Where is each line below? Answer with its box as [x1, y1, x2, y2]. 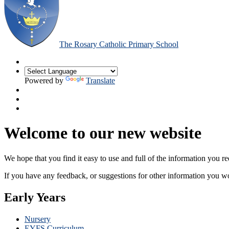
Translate [86, 76, 115, 85]
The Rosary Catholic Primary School [59, 39, 178, 49]
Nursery [25, 214, 51, 223]
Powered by [25, 76, 65, 85]
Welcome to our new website [4, 124, 201, 143]
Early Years [4, 190, 65, 204]
